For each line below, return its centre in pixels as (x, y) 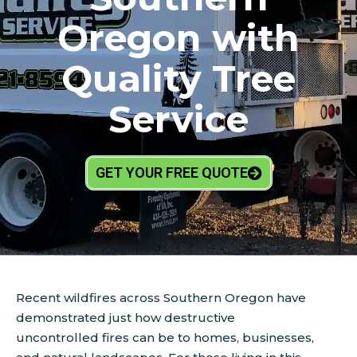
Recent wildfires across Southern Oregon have (161, 298)
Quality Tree (178, 78)
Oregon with (178, 38)
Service (178, 119)
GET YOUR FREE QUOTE (171, 173)
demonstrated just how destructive (126, 318)
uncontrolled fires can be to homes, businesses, (165, 337)
